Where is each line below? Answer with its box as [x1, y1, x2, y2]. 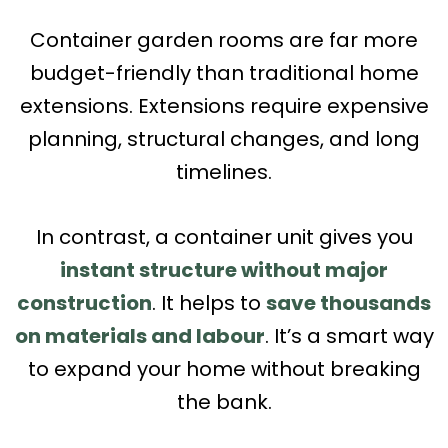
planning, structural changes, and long [28, 124, 420, 153]
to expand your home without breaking [27, 354, 421, 383]
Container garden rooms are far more [30, 25, 418, 54]
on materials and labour [14, 321, 265, 350]
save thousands [266, 288, 431, 317]
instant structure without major [60, 255, 388, 284]
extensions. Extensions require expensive [19, 91, 429, 120]
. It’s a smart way [264, 321, 434, 350]
